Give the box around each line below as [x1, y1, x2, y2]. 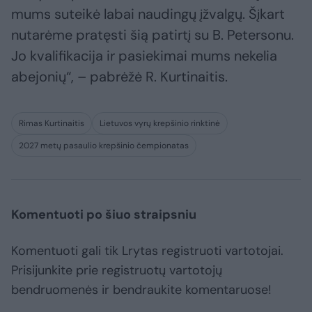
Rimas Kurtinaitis [19, 118, 84, 130]
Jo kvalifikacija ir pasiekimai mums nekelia [11, 47, 277, 65]
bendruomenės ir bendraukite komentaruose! [11, 281, 272, 299]
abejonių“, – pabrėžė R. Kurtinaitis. [11, 68, 228, 86]
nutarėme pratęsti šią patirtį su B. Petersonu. [11, 26, 294, 45]
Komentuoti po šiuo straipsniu [11, 206, 196, 224]
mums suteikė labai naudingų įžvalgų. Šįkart [11, 5, 285, 24]
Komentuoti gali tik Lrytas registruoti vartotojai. [11, 242, 283, 260]
